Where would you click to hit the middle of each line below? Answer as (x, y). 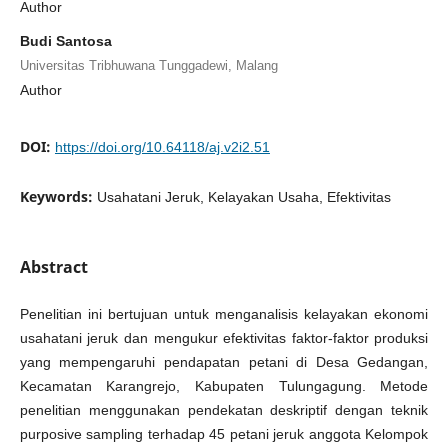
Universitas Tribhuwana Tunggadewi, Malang (148, 65)
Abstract (53, 266)
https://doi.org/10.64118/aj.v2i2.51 (162, 146)
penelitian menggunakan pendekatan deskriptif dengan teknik (224, 410)
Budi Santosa (65, 40)
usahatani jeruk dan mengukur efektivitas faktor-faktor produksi (224, 338)
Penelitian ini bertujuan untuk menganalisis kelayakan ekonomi (224, 314)
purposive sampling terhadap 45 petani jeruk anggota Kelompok (224, 434)
